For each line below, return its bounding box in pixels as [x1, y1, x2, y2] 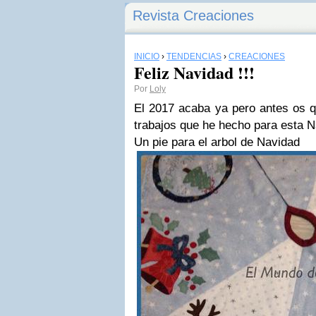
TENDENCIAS [166, 51, 221, 61]
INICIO [134, 51, 159, 61]
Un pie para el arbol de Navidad [134, 135, 300, 149]
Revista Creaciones [133, 8, 254, 23]
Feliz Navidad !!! [134, 60, 255, 85]
